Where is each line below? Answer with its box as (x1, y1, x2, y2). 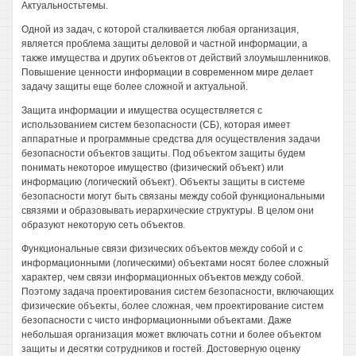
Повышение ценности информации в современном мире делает (21, 67, 314, 78)
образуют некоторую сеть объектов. (21, 219, 185, 230)
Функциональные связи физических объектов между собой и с (21, 243, 303, 254)
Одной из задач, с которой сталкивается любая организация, (21, 24, 299, 35)
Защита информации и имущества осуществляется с (21, 105, 262, 116)
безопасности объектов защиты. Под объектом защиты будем (21, 148, 305, 159)
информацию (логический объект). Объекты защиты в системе (21, 176, 305, 188)
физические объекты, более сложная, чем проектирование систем (21, 300, 323, 311)
